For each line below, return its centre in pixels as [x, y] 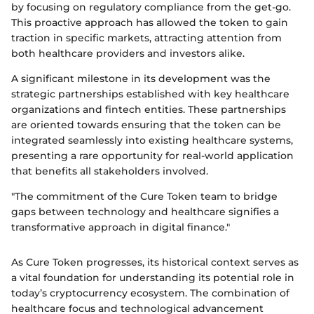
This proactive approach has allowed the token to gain [150, 23]
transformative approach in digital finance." [121, 227]
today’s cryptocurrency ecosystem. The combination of [150, 293]
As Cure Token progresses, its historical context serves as [155, 262]
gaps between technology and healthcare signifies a [145, 212]
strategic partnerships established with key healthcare [150, 94]
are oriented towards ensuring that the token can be [146, 125]
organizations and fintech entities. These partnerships [149, 110]
